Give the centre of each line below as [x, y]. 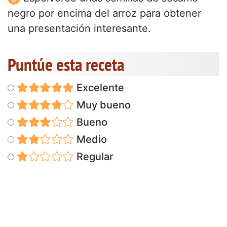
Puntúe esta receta [66, 64]
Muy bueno [102, 105]
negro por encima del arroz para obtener [104, 13]
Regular [93, 156]
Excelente [99, 87]
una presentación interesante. [79, 28]
